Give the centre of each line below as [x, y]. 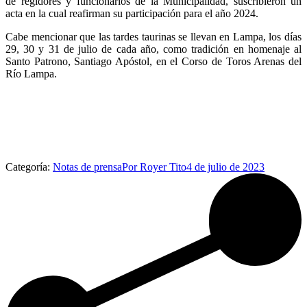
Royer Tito [163, 167]
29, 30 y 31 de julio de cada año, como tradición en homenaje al [153, 49]
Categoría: [29, 167]
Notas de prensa [87, 167]
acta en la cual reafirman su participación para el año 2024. [132, 13]
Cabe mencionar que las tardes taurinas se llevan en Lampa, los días [153, 36]
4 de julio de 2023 [225, 167]
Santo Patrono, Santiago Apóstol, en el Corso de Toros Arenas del [153, 61]
